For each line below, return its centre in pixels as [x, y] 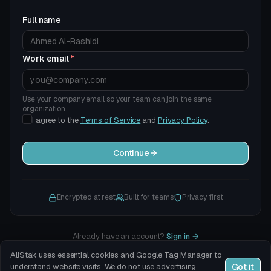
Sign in [178, 236]
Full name [42, 20]
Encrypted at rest [86, 197]
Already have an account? [119, 236]
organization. [44, 109]
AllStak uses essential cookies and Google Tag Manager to [116, 255]
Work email [46, 59]
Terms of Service [110, 120]
